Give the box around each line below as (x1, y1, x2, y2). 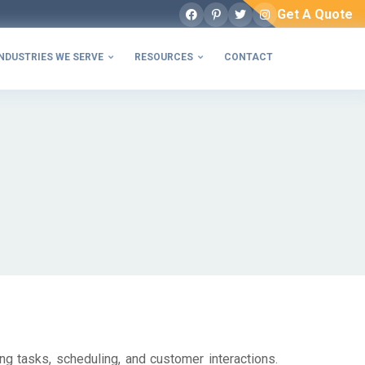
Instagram (259, 11, 315, 24)
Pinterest (210, 11, 262, 24)
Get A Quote (277, 6, 353, 22)
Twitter (234, 11, 273, 24)
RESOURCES (134, 51, 193, 63)
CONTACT (223, 51, 273, 63)
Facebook (185, 11, 239, 24)
